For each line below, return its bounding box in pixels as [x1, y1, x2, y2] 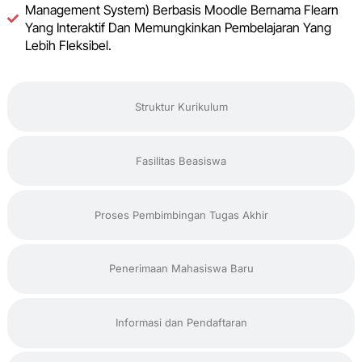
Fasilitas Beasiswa [136, 154, 226, 167]
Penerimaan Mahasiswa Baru [108, 262, 254, 276]
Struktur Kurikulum [134, 99, 228, 113]
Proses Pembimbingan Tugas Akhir [94, 208, 268, 221]
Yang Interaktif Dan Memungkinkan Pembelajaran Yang [25, 19, 332, 36]
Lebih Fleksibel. [25, 36, 112, 53]
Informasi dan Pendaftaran [115, 316, 247, 330]
